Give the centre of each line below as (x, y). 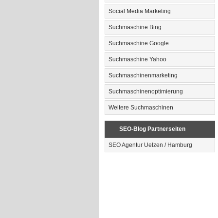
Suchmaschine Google (138, 43)
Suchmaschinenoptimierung (145, 91)
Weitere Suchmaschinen (141, 108)
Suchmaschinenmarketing (143, 75)
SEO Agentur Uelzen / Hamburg (150, 145)
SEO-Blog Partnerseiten (152, 129)
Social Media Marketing (139, 11)
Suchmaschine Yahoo (137, 59)
